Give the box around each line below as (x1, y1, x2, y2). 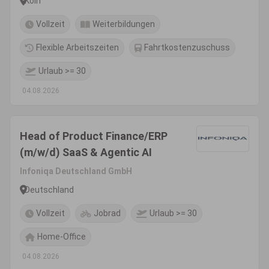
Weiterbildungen (92, 19, 155, 29)
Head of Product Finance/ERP (20, 130, 168, 142)
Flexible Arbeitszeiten (36, 43, 119, 52)
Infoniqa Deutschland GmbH (20, 166, 132, 176)
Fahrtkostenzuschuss (144, 43, 230, 52)
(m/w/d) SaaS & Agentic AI (20, 146, 152, 159)
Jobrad (94, 208, 121, 218)
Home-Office (37, 232, 86, 241)
